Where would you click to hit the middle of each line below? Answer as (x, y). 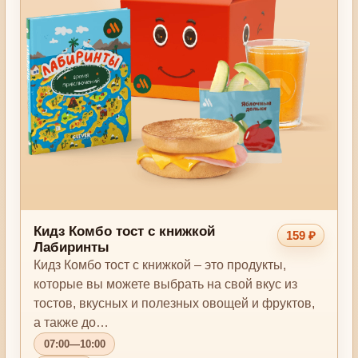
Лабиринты (72, 248)
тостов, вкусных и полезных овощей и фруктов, (175, 304)
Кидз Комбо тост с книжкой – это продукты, (160, 265)
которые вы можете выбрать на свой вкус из (166, 284)
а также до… (72, 323)
